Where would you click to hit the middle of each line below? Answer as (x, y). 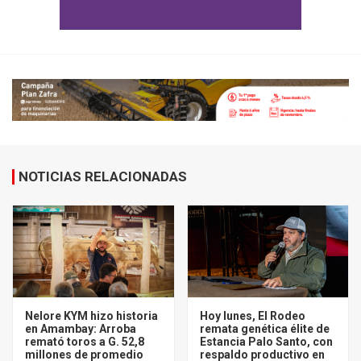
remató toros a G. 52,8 (85, 341)
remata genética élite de (264, 328)
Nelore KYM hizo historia (91, 315)
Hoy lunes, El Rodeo (252, 315)
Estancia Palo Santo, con (266, 341)
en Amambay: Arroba (81, 328)
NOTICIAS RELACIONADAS (103, 176)
